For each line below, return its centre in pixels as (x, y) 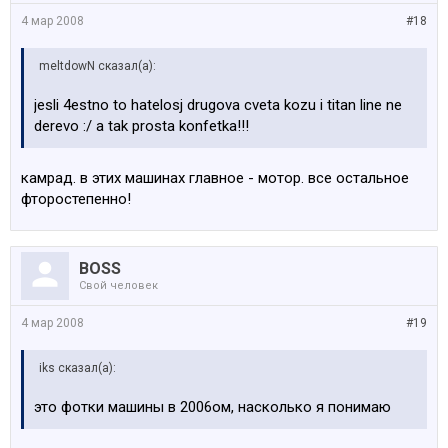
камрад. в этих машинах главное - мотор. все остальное (215, 178)
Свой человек (118, 285)
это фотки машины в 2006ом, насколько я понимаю (212, 407)
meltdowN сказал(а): (97, 66)
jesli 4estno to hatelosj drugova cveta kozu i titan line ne (218, 105)
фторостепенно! (76, 199)
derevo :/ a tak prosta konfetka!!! (141, 126)
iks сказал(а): (77, 368)
